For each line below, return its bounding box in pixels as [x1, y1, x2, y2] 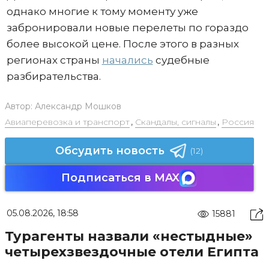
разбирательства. [6, 70, 101, 82]
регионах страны [6, 53, 102, 66]
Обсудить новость [55, 144, 165, 157]
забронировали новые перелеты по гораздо [6, 21, 249, 34]
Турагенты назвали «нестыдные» [4, 228, 253, 244]
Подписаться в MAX [61, 171, 180, 184]
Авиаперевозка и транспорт [4, 116, 130, 127]
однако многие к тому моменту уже [6, 5, 198, 17]
